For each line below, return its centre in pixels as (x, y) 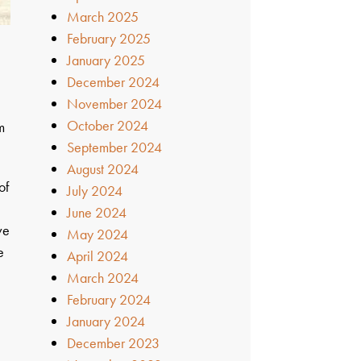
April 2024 (98, 255)
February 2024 (109, 299)
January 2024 (106, 321)
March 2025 (103, 16)
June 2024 (97, 212)
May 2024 (98, 234)
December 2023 (114, 342)
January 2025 (106, 60)
